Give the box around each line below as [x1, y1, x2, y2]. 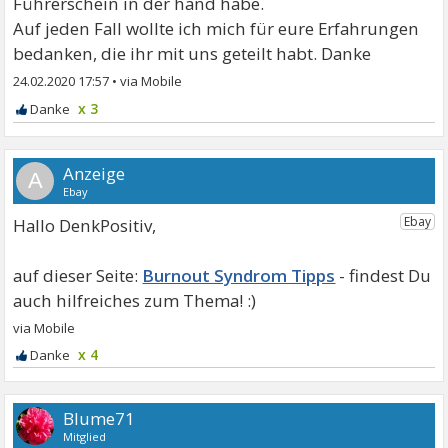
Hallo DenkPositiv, [13, 214, 157, 238]
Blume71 [63, 407, 136, 431]
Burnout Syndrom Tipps [142, 264, 336, 288]
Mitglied [63, 429, 107, 445]
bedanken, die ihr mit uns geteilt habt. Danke [13, 42, 372, 66]
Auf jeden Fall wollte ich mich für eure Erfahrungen [13, 17, 420, 41]
